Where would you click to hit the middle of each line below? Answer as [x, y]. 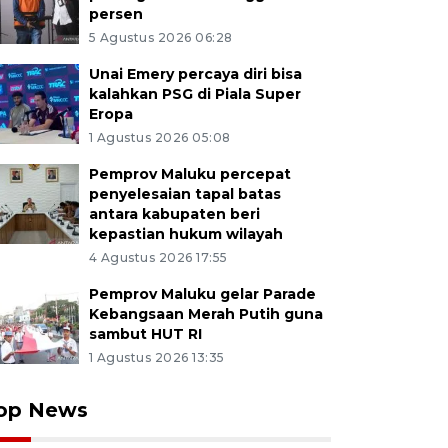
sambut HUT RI [145, 333]
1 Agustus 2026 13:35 [156, 357]
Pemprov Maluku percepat [189, 173]
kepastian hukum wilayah [185, 233]
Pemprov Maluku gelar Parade [202, 293]
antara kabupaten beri [174, 213]
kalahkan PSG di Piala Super [194, 93]
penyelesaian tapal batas [184, 193]
